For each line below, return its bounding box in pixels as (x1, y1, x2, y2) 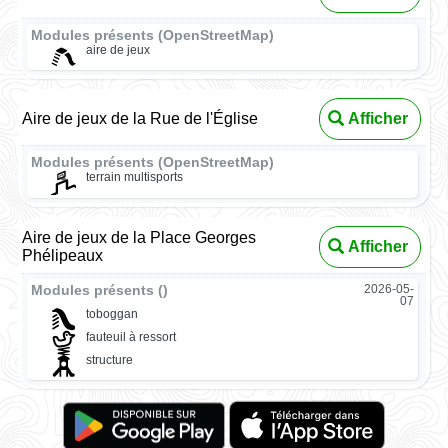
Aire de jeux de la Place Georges (22, 228, 257, 246)
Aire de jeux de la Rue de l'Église (22, 110, 259, 128)
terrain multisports (85, 170, 183, 185)
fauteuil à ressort (85, 329, 176, 344)
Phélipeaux (22, 246, 104, 264)
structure (85, 353, 133, 368)
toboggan (85, 306, 138, 321)
